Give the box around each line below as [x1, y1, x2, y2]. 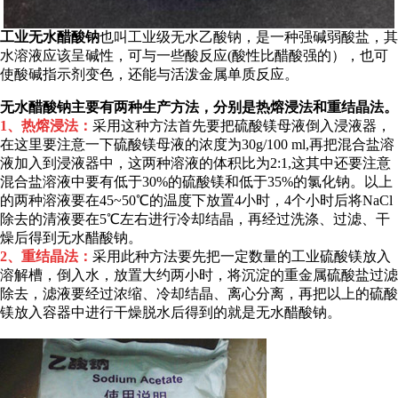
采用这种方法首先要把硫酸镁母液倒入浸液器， [92, 118, 391, 134]
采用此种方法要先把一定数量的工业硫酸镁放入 [92, 249, 391, 265]
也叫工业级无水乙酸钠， [99, 29, 256, 45]
